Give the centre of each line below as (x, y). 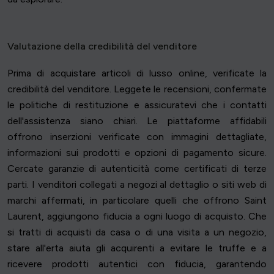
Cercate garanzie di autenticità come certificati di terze (137, 169)
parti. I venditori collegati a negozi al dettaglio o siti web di (137, 185)
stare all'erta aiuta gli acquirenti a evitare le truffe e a (137, 248)
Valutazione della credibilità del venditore (102, 46)
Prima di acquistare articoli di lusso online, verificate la (137, 73)
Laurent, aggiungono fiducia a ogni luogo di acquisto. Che (137, 217)
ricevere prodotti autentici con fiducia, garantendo (137, 264)
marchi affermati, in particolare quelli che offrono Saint (137, 201)
